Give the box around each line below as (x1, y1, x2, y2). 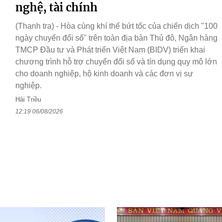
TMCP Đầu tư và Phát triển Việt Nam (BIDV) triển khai (15, 46, 205, 55)
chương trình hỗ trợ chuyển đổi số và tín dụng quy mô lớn (15, 57, 217, 66)
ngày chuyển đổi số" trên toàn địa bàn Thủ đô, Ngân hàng (15, 34, 218, 43)
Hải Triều (15, 96, 41, 104)
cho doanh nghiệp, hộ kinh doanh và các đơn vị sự (15, 69, 193, 78)
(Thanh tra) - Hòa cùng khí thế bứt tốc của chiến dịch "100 (15, 22, 218, 31)
